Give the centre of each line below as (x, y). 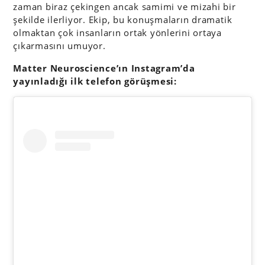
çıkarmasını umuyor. (59, 46)
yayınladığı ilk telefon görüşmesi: (95, 81)
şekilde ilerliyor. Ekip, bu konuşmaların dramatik (123, 20)
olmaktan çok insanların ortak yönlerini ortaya (117, 33)
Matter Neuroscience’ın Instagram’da (104, 68)
